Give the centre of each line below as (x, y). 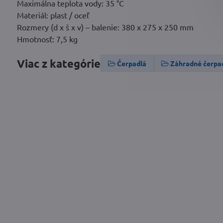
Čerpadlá (131, 63)
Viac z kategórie (58, 63)
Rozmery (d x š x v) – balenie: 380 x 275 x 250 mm (105, 27)
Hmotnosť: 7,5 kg (47, 39)
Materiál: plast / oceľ (53, 15)
